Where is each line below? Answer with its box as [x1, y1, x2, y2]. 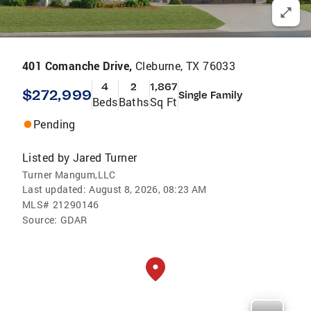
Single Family [178, 89, 242, 101]
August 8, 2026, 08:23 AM [89, 183, 207, 196]
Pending [33, 117, 76, 131]
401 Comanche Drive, [22, 58, 135, 73]
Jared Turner [72, 150, 137, 165]
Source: [22, 213, 58, 226]
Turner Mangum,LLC [22, 168, 116, 181]
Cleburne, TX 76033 [135, 58, 236, 73]
